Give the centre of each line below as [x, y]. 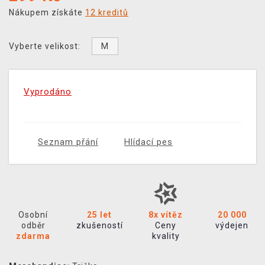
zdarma [33, 236]
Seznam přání [68, 142]
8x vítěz [166, 215]
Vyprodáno [48, 92]
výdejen [232, 226]
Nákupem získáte [47, 13]
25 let [99, 215]
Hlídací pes [148, 142]
